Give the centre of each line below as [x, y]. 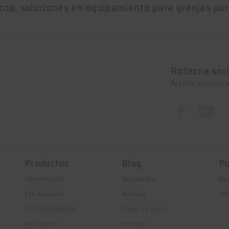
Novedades [139, 179]
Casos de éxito [144, 209]
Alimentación [45, 179]
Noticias [134, 194]
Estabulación [44, 194]
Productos [47, 163]
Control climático [51, 209]
